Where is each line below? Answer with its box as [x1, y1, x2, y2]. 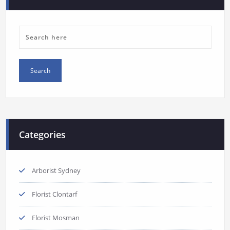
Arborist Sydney [31, 165, 81, 175]
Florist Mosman [31, 213, 80, 222]
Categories [18, 128, 66, 141]
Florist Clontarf [31, 189, 77, 199]
